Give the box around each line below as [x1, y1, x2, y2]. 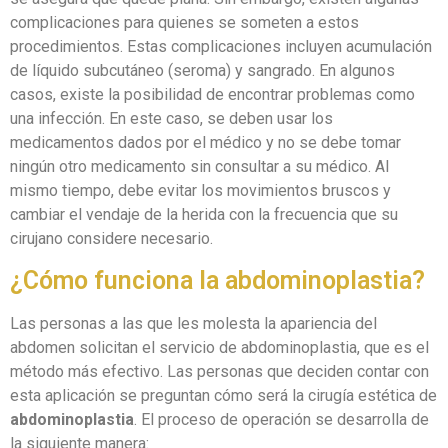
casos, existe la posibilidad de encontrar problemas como [10, 85, 415, 105]
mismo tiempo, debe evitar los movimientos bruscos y [10, 181, 391, 201]
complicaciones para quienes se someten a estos [10, 13, 359, 33]
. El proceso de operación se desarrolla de [134, 409, 429, 429]
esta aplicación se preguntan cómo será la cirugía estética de [10, 385, 437, 405]
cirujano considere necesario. [10, 229, 213, 249]
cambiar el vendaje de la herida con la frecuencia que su [10, 205, 398, 225]
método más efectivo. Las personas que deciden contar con [10, 361, 429, 381]
